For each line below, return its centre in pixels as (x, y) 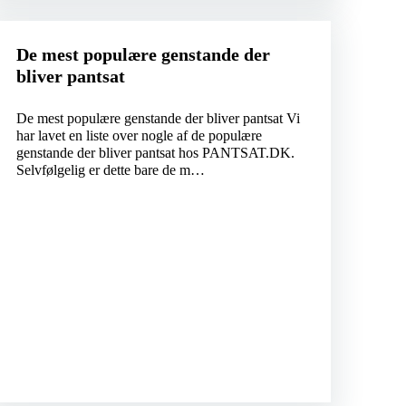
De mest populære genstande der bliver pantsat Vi (158, 119)
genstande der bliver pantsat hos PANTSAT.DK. (155, 153)
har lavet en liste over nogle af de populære (139, 136)
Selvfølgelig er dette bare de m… (110, 170)
